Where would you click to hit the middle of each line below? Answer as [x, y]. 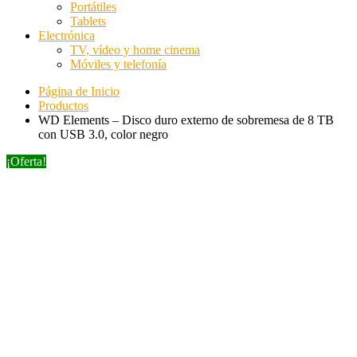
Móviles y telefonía [118, 64]
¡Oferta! [26, 161]
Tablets [88, 21]
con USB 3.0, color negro [103, 134]
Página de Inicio [79, 91]
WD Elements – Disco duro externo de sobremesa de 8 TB [186, 120]
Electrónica [67, 35]
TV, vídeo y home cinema [135, 49]
